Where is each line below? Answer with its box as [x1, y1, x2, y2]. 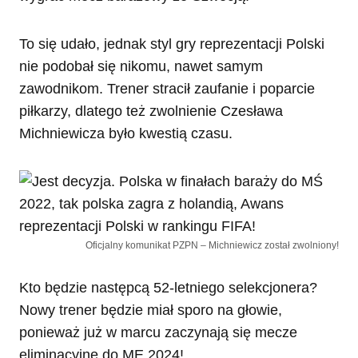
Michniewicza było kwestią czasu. [19, 125, 233, 142]
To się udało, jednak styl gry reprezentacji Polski [19, 36, 324, 53]
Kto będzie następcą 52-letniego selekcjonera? [19, 280, 317, 296]
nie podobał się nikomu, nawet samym [19, 58, 263, 75]
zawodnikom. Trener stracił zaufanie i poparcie [19, 81, 315, 97]
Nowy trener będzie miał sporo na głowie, [19, 302, 282, 319]
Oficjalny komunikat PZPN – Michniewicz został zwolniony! [86, 240, 339, 252]
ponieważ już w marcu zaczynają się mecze [19, 324, 297, 341]
